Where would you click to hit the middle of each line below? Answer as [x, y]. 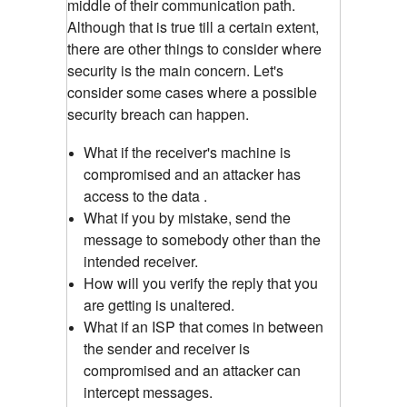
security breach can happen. [158, 114]
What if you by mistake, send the [187, 217]
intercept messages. [148, 392]
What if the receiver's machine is [187, 152]
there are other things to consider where [194, 48]
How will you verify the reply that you [201, 283]
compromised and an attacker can [192, 370]
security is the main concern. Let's [175, 70]
